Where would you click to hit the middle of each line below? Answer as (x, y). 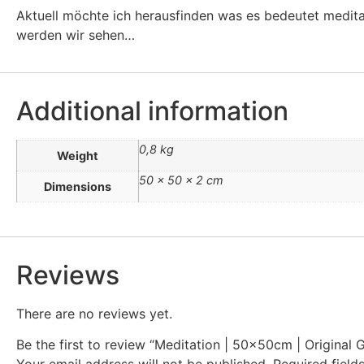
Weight (78, 155)
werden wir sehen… (76, 35)
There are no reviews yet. (94, 313)
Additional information (152, 110)
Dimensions (78, 186)
